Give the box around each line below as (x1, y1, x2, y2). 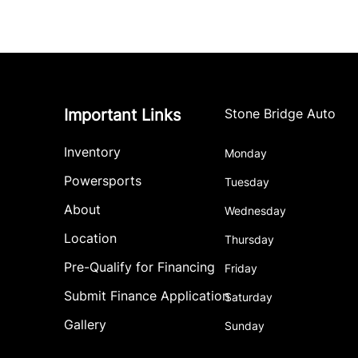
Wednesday (225, 204, 287, 217)
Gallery (64, 316, 106, 332)
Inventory (64, 144, 121, 160)
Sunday (225, 319, 265, 332)
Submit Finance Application (64, 288, 229, 304)
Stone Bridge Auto (225, 105, 336, 121)
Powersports (64, 173, 141, 189)
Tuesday (225, 175, 270, 189)
